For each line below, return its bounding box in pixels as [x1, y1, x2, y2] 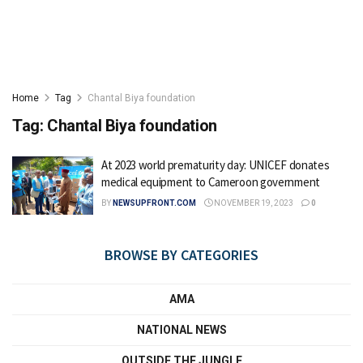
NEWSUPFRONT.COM [113, 199, 196, 207]
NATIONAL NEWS [136, 322, 227, 336]
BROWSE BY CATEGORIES [105, 245, 258, 264]
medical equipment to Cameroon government [101, 174, 320, 190]
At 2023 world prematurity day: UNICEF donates [101, 157, 330, 173]
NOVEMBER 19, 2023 [212, 199, 293, 207]
